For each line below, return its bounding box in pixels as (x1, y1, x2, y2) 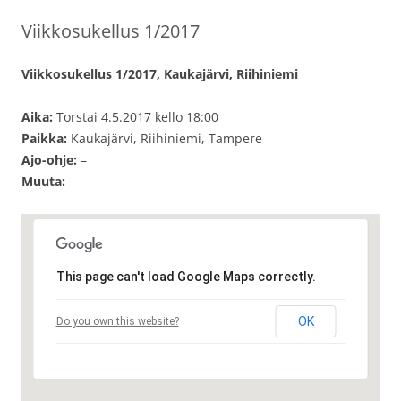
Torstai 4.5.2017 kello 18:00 (53, 108, 218, 126)
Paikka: (21, 130, 67, 148)
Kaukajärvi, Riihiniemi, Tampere (67, 130, 262, 148)
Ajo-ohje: (21, 151, 77, 169)
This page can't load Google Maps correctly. (55, 269, 316, 285)
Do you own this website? (55, 315, 179, 328)
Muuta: (21, 173, 65, 191)
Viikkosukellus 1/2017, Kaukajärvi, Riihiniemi (21, 65, 298, 83)
